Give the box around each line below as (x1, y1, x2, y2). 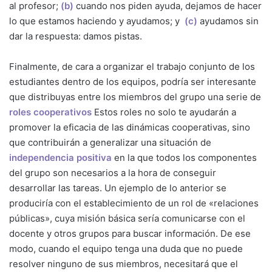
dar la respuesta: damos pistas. (9, 30, 142, 42)
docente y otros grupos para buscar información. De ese (9, 228, 251, 240)
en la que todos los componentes (112, 152, 257, 164)
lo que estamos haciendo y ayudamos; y (9, 15, 182, 27)
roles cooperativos (9, 106, 94, 118)
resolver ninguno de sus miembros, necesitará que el (9, 258, 238, 270)
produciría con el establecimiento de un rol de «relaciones (9, 197, 259, 209)
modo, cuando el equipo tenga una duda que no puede (9, 243, 243, 255)
